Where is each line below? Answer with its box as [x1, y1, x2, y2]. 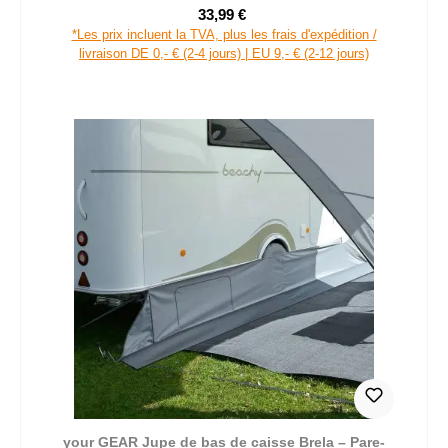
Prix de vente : [222, 15, 314, 32]
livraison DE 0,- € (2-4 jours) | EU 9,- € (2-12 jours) [79, 45, 369, 61]
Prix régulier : [249, 17, 335, 33]
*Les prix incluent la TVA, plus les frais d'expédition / [71, 26, 377, 42]
